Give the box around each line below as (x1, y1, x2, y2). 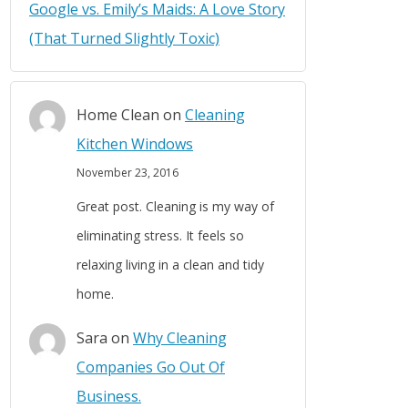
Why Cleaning (133, 328, 227, 349)
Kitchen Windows (76, 133, 193, 154)
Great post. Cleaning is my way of (76, 198, 274, 216)
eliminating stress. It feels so (76, 227, 244, 245)
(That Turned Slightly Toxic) (29, 27, 219, 48)
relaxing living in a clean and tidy (76, 256, 264, 274)
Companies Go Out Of (76, 357, 225, 378)
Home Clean (76, 104, 159, 125)
